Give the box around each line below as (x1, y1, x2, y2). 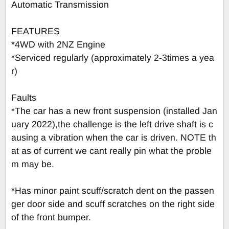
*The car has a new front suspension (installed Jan (11, 105, 217, 116)
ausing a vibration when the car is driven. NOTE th (11, 132, 216, 143)
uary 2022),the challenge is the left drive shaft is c (11, 119, 213, 129)
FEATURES (11, 26, 60, 36)
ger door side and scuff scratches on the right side (11, 198, 215, 209)
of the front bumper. (11, 212, 91, 222)
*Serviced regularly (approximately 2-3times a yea (11, 52, 214, 63)
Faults (11, 92, 36, 103)
